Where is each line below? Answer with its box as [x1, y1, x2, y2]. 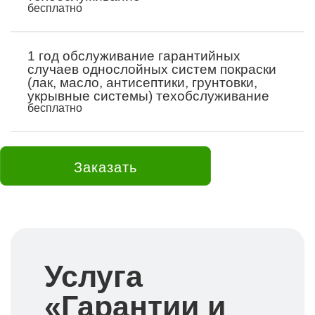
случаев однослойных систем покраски [27, 62, 276, 77]
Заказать [74, 160, 137, 175]
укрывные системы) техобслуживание [27, 89, 269, 103]
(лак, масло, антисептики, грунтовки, [27, 75, 257, 90]
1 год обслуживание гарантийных [27, 49, 240, 63]
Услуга [44, 259, 143, 293]
